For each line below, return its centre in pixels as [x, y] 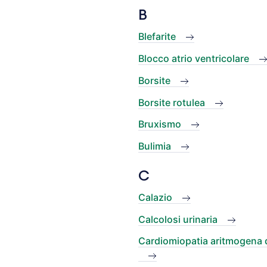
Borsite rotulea [172, 102]
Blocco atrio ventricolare [194, 58]
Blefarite [157, 37]
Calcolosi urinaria [178, 219]
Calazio [155, 197]
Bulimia [155, 146]
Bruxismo [160, 124]
